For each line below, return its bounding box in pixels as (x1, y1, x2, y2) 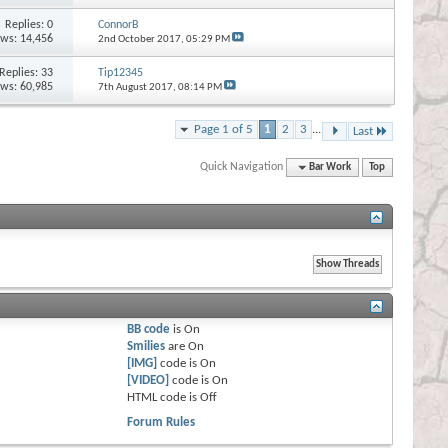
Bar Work (309, 161, 352, 173)
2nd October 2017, (97, 33, 186, 45)
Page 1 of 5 (194, 122, 253, 136)
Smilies (127, 339, 166, 353)
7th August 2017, (97, 81, 178, 93)
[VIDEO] (127, 373, 170, 387)
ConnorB (97, 18, 139, 31)
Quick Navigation (200, 160, 284, 173)
